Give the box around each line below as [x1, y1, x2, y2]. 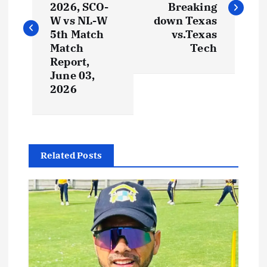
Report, [50, 55, 90, 69]
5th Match [50, 27, 104, 42]
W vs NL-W [50, 14, 108, 28]
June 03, [50, 69, 95, 83]
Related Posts [41, 150, 103, 162]
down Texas [153, 14, 217, 28]
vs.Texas [171, 27, 217, 42]
